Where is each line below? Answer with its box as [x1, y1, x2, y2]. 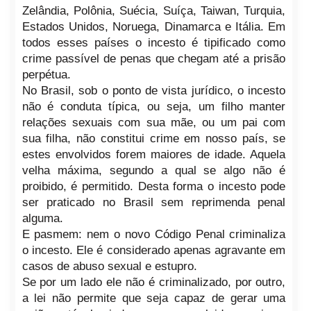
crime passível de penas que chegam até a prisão [22, 51, 286, 65]
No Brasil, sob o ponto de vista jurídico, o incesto [22, 83, 286, 97]
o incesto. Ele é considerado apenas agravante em [22, 243, 286, 257]
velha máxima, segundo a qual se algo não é [22, 163, 286, 177]
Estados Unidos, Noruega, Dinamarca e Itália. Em [22, 19, 286, 33]
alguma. [22, 211, 67, 225]
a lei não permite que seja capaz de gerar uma [22, 291, 286, 305]
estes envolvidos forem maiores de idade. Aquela [22, 147, 286, 161]
